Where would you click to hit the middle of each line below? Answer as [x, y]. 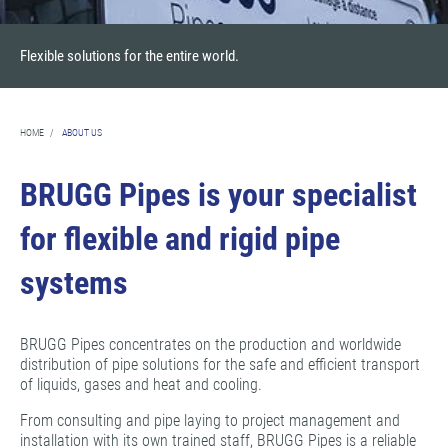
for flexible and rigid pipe [180, 239]
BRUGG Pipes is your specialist [218, 195]
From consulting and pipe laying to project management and [210, 420]
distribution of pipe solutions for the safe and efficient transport [220, 364]
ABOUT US [82, 132]
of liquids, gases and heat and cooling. [141, 384]
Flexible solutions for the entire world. [129, 56]
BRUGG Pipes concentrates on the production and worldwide [210, 344]
